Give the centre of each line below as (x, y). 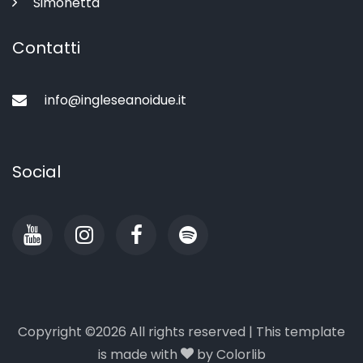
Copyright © (57, 331)
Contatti (46, 47)
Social (36, 171)
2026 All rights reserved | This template (220, 331)
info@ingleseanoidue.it (115, 100)
